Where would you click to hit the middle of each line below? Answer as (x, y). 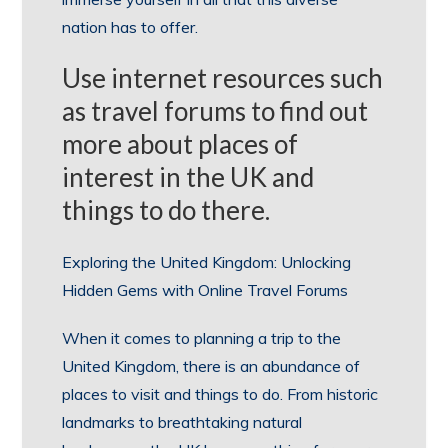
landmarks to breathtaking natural (182, 422)
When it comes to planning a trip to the (202, 338)
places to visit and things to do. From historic (220, 394)
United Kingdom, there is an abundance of (211, 366)
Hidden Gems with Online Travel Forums (205, 290)
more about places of (180, 144)
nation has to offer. (130, 27)
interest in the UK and (188, 177)
